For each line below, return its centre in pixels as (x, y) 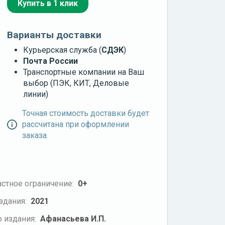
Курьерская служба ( (63, 50)
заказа (34, 136)
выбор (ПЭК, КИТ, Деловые (76, 83)
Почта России (51, 61)
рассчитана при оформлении (75, 125)
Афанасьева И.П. (73, 218)
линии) (36, 94)
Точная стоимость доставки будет (85, 114)
